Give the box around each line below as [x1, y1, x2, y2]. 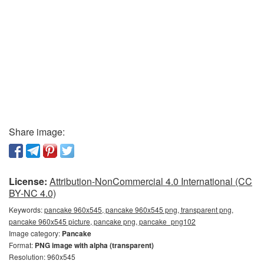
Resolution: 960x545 [9, 252, 75, 262]
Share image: [9, 125, 65, 139]
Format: [9, 240, 35, 250]
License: [9, 174, 47, 189]
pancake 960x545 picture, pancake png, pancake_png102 [9, 216, 196, 227]
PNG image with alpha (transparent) [35, 240, 154, 251]
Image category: [9, 228, 62, 239]
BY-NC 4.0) [9, 186, 56, 200]
